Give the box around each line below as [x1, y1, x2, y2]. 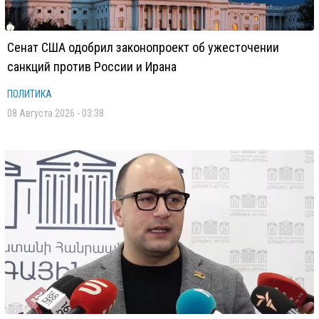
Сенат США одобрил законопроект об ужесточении [7, 40, 279, 55]
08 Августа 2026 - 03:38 [7, 108, 104, 119]
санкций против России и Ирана [7, 59, 177, 74]
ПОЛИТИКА [7, 88, 52, 100]
